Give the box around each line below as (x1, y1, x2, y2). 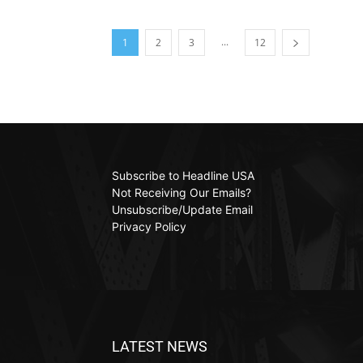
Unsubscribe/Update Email (112, 203, 253, 216)
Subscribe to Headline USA (112, 169, 254, 182)
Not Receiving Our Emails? (112, 186, 251, 199)
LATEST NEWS (112, 338, 207, 355)
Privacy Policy (112, 220, 186, 233)
